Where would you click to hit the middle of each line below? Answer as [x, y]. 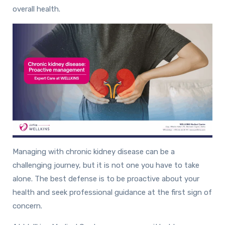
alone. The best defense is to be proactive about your [106, 179]
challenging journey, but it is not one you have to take [106, 165]
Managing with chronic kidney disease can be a [94, 152]
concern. [27, 206]
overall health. [36, 9]
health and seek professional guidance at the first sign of [112, 193]
